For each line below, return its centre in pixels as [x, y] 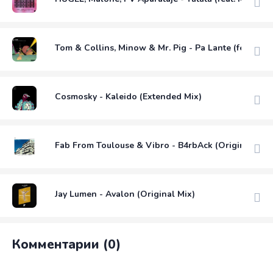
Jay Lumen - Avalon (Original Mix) [125, 194]
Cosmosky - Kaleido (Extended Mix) [128, 96]
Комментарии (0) [66, 245]
